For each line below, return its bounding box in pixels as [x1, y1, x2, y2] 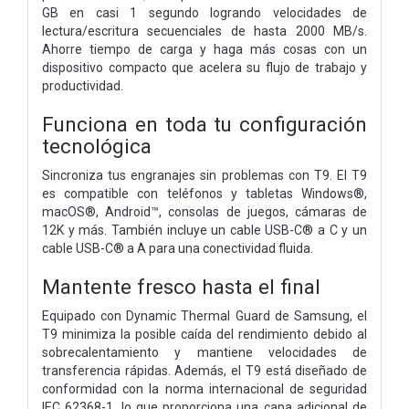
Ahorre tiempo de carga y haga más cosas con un [42, 41, 367, 57]
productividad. [42, 78, 123, 93]
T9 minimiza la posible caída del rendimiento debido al [42, 326, 367, 341]
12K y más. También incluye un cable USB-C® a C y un [42, 222, 367, 237]
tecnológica [42, 133, 152, 158]
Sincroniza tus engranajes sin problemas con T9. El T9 [42, 167, 367, 183]
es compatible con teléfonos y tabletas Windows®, [42, 185, 367, 201]
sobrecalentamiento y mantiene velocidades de [42, 344, 367, 360]
